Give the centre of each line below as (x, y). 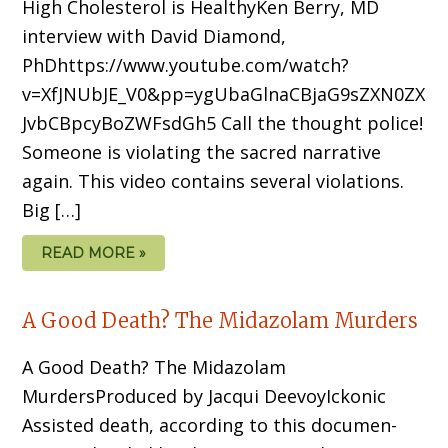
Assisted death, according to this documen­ (210, 424)
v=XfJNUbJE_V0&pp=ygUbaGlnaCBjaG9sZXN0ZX (224, 93)
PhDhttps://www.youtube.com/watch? (186, 64)
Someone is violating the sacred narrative (202, 151)
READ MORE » (94, 252)
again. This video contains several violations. (213, 180)
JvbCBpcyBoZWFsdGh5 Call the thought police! (223, 122)
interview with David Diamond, (154, 35)
